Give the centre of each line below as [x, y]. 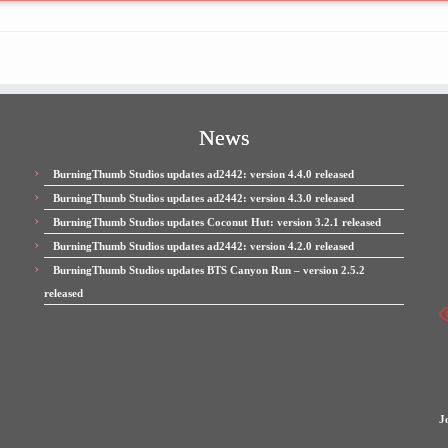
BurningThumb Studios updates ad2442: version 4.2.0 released [203, 246]
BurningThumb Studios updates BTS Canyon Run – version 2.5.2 [209, 270]
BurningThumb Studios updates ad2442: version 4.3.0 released [203, 198]
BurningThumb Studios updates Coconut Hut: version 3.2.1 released [217, 222]
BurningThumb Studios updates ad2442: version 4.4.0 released [203, 174]
